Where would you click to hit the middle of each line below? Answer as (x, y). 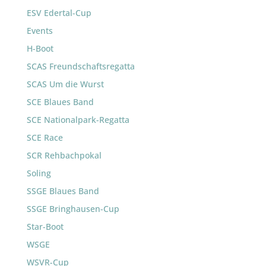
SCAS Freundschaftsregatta (80, 66)
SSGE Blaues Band (63, 191)
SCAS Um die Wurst (65, 84)
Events (39, 31)
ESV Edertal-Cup (59, 13)
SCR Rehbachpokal (64, 155)
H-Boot (40, 48)
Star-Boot (45, 227)
